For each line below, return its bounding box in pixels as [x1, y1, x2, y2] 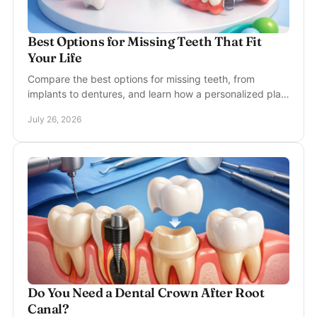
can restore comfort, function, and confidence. [28, 103, 243, 115]
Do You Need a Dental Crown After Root [28, 284, 265, 301]
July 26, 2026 [28, 114, 81, 125]
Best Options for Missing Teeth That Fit [28, 33, 262, 50]
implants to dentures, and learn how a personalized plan [28, 88, 287, 100]
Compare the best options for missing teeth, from [28, 73, 255, 85]
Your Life [28, 50, 82, 66]
